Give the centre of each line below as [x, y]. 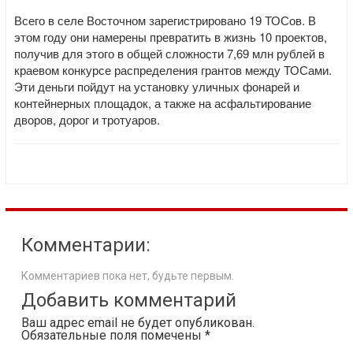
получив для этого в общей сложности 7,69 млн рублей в [169, 53]
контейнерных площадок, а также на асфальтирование [163, 103]
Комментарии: [86, 245]
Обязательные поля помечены [113, 335]
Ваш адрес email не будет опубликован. [138, 323]
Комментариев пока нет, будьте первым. [128, 276]
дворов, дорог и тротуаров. [87, 119]
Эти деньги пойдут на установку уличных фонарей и [157, 86]
